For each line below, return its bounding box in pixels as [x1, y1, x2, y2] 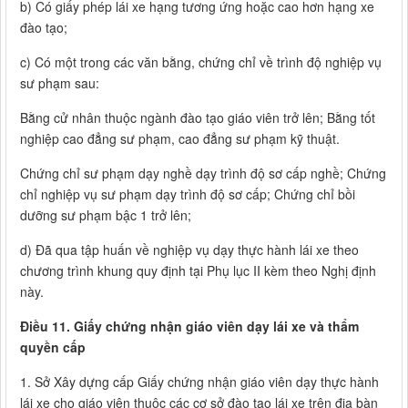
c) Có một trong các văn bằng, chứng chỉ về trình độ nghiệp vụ [20, 53, 382, 72]
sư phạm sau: [20, 74, 99, 93]
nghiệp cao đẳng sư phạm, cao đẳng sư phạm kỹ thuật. [20, 129, 340, 148]
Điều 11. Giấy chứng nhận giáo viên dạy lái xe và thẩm [20, 317, 359, 336]
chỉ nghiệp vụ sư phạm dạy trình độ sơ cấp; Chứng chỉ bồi [20, 185, 355, 204]
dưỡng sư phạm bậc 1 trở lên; [20, 206, 191, 225]
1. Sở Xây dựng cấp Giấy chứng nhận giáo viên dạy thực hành [20, 372, 379, 392]
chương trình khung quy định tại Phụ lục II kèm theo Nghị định [20, 261, 376, 280]
